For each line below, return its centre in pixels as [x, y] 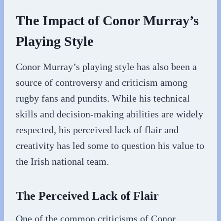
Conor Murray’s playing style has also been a [106, 66]
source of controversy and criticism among [102, 82]
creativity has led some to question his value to [110, 145]
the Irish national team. [62, 161]
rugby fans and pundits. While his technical [103, 98]
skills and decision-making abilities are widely [110, 114]
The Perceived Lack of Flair [87, 196]
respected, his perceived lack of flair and [97, 129]
